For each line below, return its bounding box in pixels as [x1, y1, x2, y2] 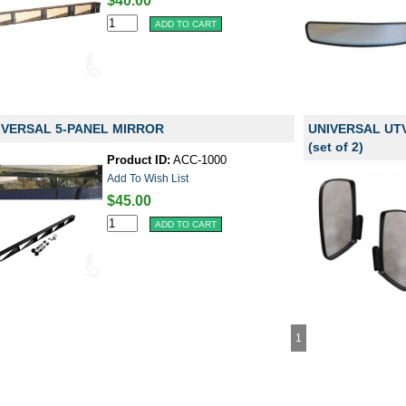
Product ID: [107, 153, 171, 167]
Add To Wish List [107, 172, 189, 185]
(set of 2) [308, 140, 363, 154]
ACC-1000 [170, 153, 227, 167]
